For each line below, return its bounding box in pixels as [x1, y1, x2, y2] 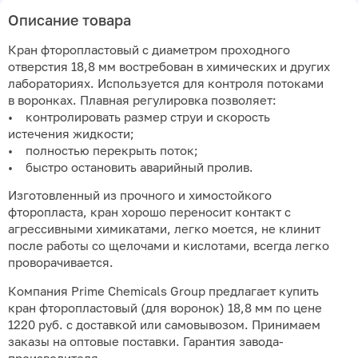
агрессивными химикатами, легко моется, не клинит [8, 222, 320, 237]
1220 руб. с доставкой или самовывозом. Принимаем [8, 317, 320, 332]
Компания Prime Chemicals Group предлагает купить [8, 284, 319, 298]
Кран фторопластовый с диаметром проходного [8, 42, 290, 57]
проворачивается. [8, 256, 113, 270]
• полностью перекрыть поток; [8, 143, 198, 157]
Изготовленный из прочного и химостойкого [8, 189, 272, 203]
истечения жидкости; [8, 126, 134, 141]
